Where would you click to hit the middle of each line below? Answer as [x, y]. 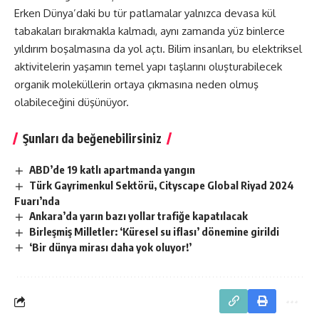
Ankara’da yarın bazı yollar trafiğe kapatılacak [139, 215]
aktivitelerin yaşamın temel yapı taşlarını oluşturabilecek [148, 67]
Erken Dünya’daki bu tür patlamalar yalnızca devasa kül [145, 13]
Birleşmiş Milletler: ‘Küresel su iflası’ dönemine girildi [155, 231]
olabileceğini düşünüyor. [72, 102]
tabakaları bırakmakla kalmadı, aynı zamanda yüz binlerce [150, 31]
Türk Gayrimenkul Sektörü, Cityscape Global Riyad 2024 [162, 185]
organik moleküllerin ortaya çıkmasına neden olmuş [136, 84]
